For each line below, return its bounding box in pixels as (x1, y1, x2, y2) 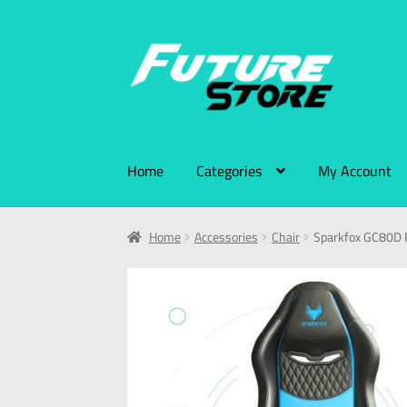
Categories (196, 156, 263, 184)
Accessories (194, 225, 258, 250)
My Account (318, 156, 392, 184)
